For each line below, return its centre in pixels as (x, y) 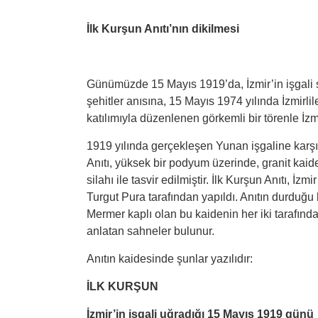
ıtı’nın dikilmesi (199, 29)
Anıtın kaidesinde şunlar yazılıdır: (170, 259)
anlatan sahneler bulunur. (150, 231)
